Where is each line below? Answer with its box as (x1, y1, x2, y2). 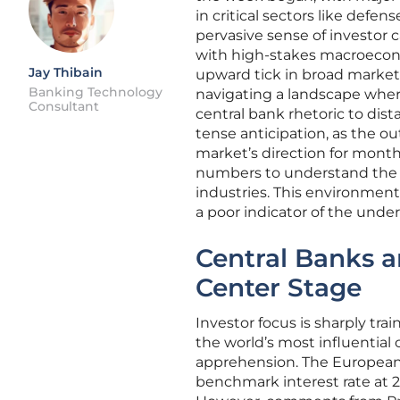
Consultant (29, 98, 99, 114)
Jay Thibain (29, 64, 103, 80)
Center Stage (196, 272, 362, 303)
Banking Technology (29, 84, 162, 100)
